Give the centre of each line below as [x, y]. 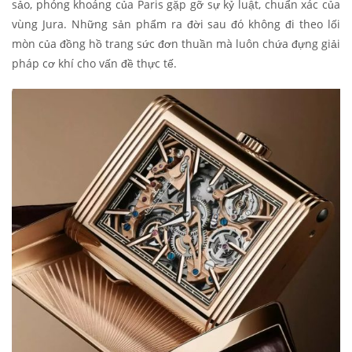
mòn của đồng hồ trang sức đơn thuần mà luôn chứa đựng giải [176, 44]
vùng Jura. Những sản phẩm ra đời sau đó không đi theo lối [176, 24]
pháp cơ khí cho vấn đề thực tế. [94, 64]
